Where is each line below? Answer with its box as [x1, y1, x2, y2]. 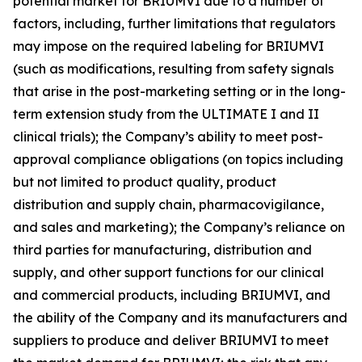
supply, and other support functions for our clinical [13, 264, 324, 280]
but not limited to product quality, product [13, 174, 276, 190]
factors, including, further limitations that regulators [13, 15, 335, 32]
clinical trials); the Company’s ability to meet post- [13, 128, 323, 145]
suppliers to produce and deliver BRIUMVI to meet [13, 332, 329, 348]
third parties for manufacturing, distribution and [13, 242, 312, 258]
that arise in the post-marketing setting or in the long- [13, 83, 346, 99]
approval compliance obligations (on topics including [13, 151, 343, 167]
